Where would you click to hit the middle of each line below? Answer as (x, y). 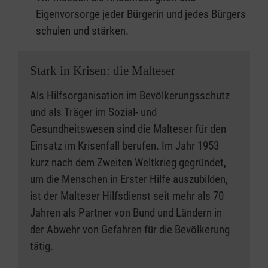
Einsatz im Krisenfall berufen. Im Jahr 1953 (124, 146)
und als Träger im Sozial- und (93, 112)
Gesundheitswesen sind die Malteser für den (128, 129)
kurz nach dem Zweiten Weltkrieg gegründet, (128, 163)
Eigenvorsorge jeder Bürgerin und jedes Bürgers (141, 14)
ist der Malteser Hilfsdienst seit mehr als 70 (127, 196)
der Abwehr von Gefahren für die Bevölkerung (130, 230)
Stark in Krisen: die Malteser (103, 71)
